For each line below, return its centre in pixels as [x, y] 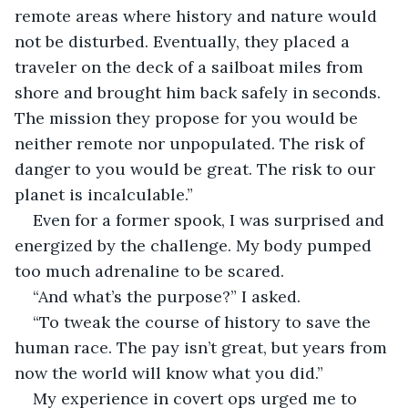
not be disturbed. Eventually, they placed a [184, 41]
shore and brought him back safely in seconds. [200, 92]
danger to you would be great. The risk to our [197, 168]
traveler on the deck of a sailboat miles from [191, 66]
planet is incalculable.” [104, 194]
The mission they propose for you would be [189, 117]
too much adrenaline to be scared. [149, 270]
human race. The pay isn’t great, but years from [203, 347]
